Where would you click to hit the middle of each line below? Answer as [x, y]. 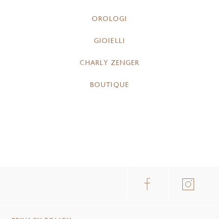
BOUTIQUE [109, 85]
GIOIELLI [109, 41]
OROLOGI [109, 19]
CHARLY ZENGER [109, 63]
